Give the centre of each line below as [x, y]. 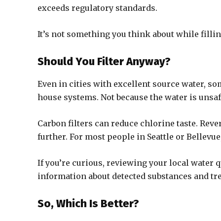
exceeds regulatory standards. [97, 8]
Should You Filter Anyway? [104, 61]
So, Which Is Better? [88, 203]
